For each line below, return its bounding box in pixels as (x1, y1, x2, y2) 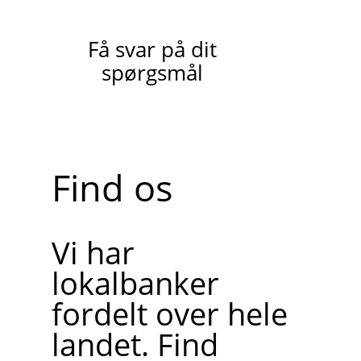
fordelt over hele (51, 292, 288, 334)
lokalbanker (51, 261, 219, 304)
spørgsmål (101, 59, 203, 88)
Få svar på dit (87, 35, 217, 64)
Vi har (51, 230, 135, 273)
